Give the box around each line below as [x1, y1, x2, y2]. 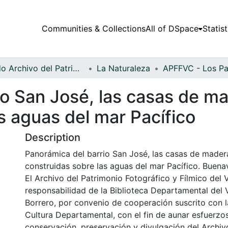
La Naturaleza [97, 63, 150, 73]
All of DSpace [145, 23, 198, 34]
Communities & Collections [41, 23, 146, 34]
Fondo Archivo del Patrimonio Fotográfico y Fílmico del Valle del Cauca [73, 63, 79, 73]
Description [25, 131, 80, 144]
